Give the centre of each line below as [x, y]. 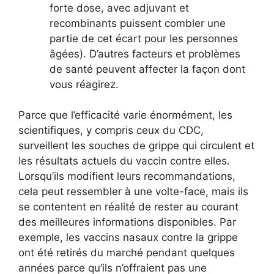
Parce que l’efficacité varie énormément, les [125, 115]
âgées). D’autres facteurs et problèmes [145, 54]
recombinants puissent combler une [138, 23]
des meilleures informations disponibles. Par [127, 222]
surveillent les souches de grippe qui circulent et [136, 146]
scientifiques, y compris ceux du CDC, [111, 131]
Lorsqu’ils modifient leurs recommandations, [127, 176]
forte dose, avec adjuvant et [119, 8]
